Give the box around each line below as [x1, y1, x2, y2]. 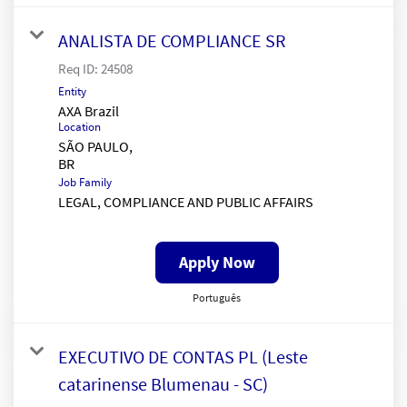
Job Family [58, 174, 112, 190]
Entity [58, 83, 86, 99]
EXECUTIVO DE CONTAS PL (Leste [58, 344, 308, 368]
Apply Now [178, 251, 255, 273]
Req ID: [58, 59, 101, 77]
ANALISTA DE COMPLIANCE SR [58, 28, 286, 52]
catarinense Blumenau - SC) [58, 372, 268, 395]
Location [58, 118, 101, 134]
